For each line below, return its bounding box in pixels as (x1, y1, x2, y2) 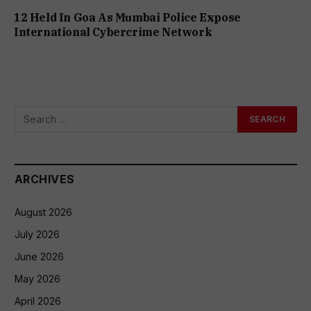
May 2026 (15, 272, 60, 285)
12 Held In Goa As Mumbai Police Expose (14, 10, 241, 24)
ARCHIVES (15, 171, 75, 186)
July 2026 (15, 228, 60, 240)
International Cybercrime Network (14, 24, 212, 39)
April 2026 (15, 294, 61, 307)
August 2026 (15, 205, 72, 218)
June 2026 (15, 250, 64, 262)
